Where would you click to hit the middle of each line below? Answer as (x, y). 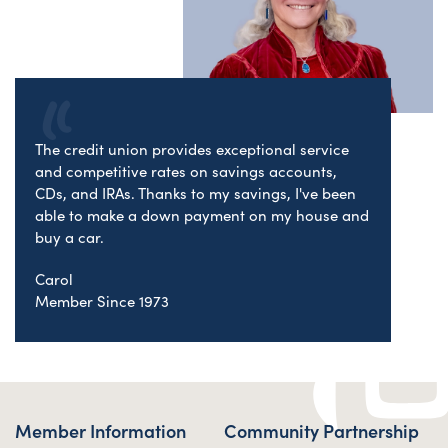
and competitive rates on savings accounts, (186, 170)
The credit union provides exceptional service (192, 148)
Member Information (100, 430)
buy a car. (69, 236)
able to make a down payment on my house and (202, 214)
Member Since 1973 (102, 300)
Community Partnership (321, 430)
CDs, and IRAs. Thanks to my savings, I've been (195, 192)
